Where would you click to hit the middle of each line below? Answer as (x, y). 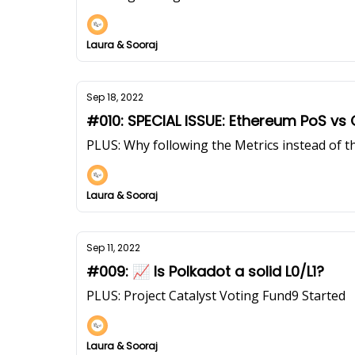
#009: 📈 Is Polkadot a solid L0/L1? (205, 271)
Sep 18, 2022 (115, 97)
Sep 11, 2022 (113, 248)
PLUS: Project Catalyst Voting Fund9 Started (216, 296)
